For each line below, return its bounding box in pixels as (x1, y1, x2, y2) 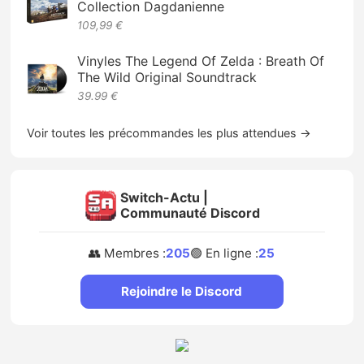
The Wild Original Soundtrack (77, 68, 258, 85)
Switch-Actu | (119, 189, 208, 206)
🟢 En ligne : (190, 245, 259, 262)
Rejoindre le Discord (121, 284, 243, 300)
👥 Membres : (89, 245, 167, 262)
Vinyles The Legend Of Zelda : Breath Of (77, 52, 325, 69)
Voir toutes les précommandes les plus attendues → (27, 125, 312, 140)
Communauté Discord (119, 205, 260, 222)
